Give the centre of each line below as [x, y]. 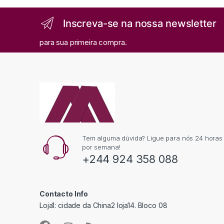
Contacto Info [64, 193]
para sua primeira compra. [83, 42]
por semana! [101, 147]
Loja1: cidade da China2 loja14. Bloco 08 [103, 205]
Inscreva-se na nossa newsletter [139, 23]
